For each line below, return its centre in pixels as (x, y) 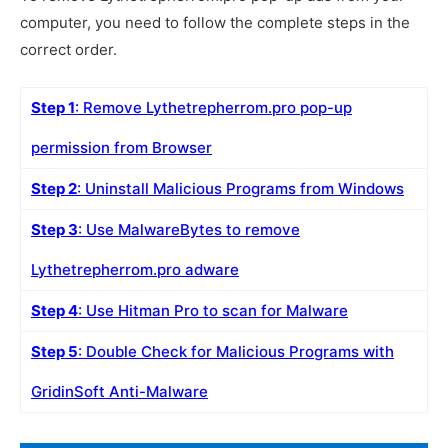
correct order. (68, 50)
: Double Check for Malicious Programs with (236, 352)
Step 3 (54, 230)
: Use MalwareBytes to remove (189, 230)
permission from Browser (121, 148)
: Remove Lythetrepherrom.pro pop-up (213, 108)
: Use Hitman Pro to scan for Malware (213, 311)
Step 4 (54, 311)
